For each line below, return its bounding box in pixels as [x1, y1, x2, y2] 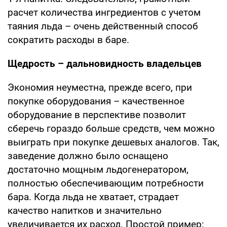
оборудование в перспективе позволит [8, 108, 186, 121]
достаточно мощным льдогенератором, [8, 163, 188, 175]
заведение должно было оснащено [8, 149, 168, 162]
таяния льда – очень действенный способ [8, 20, 198, 32]
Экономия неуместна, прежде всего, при [8, 81, 192, 93]
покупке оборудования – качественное [8, 95, 184, 107]
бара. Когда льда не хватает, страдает [8, 191, 179, 203]
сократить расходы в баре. [8, 33, 129, 46]
